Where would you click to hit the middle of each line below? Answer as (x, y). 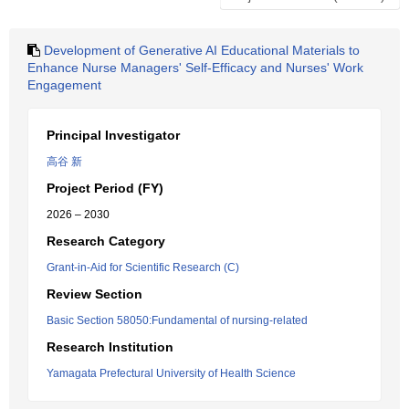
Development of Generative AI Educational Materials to (202, 50)
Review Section (94, 294)
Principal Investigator (113, 135)
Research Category (106, 241)
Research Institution (110, 347)
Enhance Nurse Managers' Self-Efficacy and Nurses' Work (195, 68)
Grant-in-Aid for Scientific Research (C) (143, 267)
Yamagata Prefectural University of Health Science (171, 373)
